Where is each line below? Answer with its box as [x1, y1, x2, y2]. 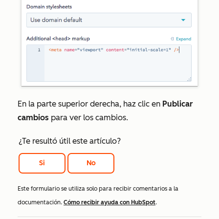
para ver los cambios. [49, 113, 128, 123]
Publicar [162, 99, 193, 109]
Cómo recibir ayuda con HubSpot [64, 198, 155, 206]
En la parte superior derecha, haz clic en [18, 99, 162, 109]
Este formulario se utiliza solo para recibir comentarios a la [18, 185, 178, 192]
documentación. [18, 198, 64, 206]
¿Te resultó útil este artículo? [19, 136, 121, 146]
